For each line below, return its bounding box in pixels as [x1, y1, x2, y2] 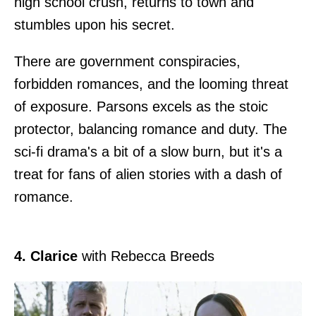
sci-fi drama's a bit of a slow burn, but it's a [14, 144, 282, 160]
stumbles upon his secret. [14, 17, 175, 33]
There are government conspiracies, [14, 54, 241, 70]
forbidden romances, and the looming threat [14, 76, 288, 92]
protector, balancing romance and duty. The [14, 121, 287, 138]
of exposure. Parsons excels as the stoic [14, 99, 268, 115]
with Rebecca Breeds [78, 248, 214, 265]
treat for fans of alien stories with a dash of [14, 166, 282, 183]
